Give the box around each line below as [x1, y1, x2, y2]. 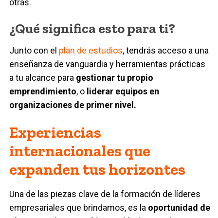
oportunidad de [148, 202, 211, 213]
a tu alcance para [9, 72, 76, 83]
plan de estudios [59, 45, 123, 55]
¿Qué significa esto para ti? [9, 20, 176, 36]
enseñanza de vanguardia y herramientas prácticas [9, 58, 206, 69]
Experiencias [9, 123, 102, 142]
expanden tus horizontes [9, 160, 186, 179]
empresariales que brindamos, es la [9, 202, 148, 213]
